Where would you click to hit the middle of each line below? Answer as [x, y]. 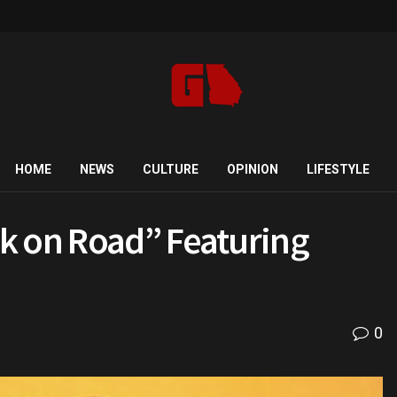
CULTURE [170, 169]
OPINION [252, 169]
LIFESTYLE [338, 169]
